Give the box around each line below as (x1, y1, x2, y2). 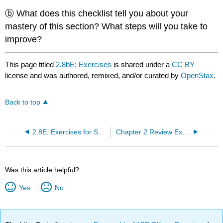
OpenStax (181, 71, 214, 80)
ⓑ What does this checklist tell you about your (5, 8, 189, 18)
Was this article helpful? (5, 165, 80, 174)
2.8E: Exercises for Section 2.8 (98, 128, 105, 136)
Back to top (5, 98, 41, 106)
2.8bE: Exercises (56, 60, 112, 69)
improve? (5, 34, 42, 44)
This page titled (5, 60, 56, 69)
